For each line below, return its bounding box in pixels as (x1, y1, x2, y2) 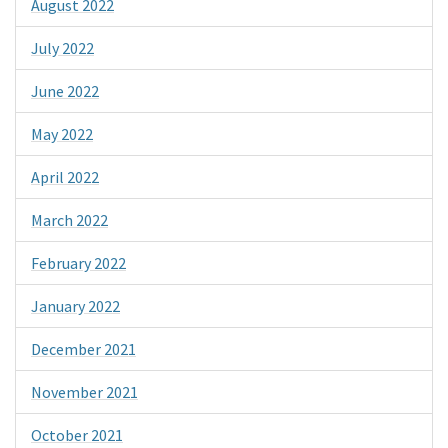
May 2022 (31, 124, 93, 145)
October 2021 (31, 425, 123, 446)
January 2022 (31, 296, 120, 317)
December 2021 (31, 339, 136, 360)
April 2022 (31, 167, 99, 188)
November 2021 (31, 382, 138, 403)
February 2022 (31, 253, 126, 274)
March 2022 (31, 210, 108, 231)
